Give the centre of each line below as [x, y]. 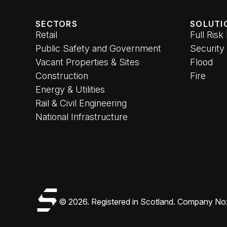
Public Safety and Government [98, 48]
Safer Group [58, 194]
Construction [62, 76]
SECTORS [56, 24]
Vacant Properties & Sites [87, 62]
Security [207, 48]
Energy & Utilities [70, 89]
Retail [46, 35]
